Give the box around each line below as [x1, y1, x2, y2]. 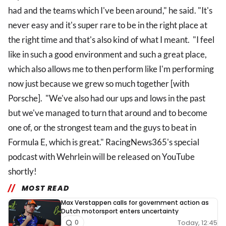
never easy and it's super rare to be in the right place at [8, 20, 207, 31]
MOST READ [21, 183, 70, 194]
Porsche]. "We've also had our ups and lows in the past [8, 93, 205, 104]
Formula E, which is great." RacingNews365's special [8, 137, 199, 148]
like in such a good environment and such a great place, [8, 49, 207, 60]
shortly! [8, 166, 37, 177]
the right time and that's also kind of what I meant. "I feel [8, 34, 214, 45]
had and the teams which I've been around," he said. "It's [8, 5, 212, 16]
